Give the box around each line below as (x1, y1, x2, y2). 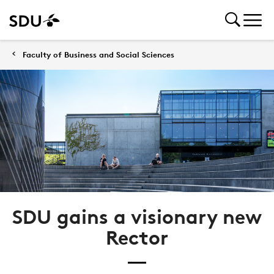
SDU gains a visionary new (12, 205, 262, 229)
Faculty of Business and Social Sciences (23, 50, 174, 59)
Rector (106, 226, 168, 250)
